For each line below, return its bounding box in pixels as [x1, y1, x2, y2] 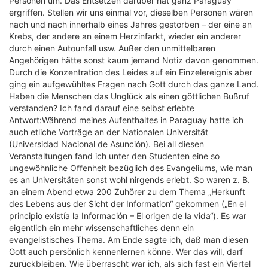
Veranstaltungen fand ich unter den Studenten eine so [9, 151, 220, 161]
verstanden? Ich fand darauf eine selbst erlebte [9, 103, 194, 113]
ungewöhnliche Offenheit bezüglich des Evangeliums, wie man [9, 163, 252, 173]
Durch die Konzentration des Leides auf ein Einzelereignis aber [9, 67, 252, 77]
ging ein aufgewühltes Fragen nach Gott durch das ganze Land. [9, 79, 259, 89]
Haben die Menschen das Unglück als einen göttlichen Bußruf [9, 91, 249, 101]
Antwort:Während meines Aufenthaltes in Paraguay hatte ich [9, 115, 243, 125]
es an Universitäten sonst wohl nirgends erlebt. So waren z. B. [9, 175, 250, 185]
